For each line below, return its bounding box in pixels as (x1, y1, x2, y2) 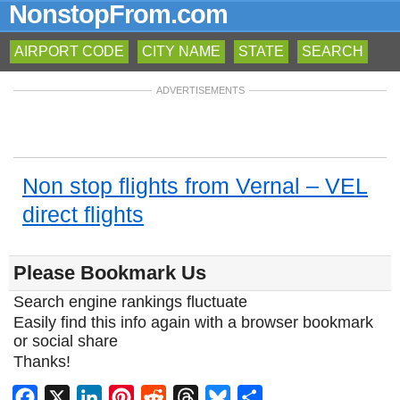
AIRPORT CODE (14, 44, 124, 59)
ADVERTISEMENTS (155, 85, 245, 96)
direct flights (22, 202, 144, 227)
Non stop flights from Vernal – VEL (22, 173, 368, 198)
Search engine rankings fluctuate (13, 293, 247, 311)
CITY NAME (142, 44, 221, 59)
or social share (13, 332, 118, 350)
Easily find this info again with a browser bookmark (13, 313, 373, 331)
